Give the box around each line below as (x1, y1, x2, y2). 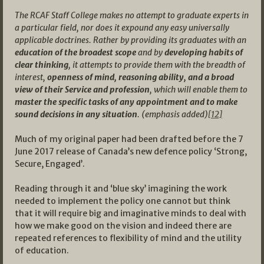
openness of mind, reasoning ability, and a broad (47, 72, 234, 83)
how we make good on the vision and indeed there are (15, 220, 232, 232)
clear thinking (15, 60, 68, 71)
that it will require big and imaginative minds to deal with (15, 208, 246, 219)
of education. (15, 245, 69, 256)
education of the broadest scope (15, 47, 136, 58)
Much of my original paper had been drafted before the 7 (15, 134, 243, 145)
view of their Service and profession (15, 84, 150, 95)
